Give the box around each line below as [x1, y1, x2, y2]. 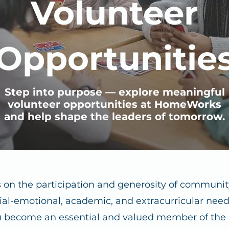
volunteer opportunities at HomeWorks [8, 98, 221, 110]
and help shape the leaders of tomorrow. [4, 110, 225, 123]
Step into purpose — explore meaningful [4, 86, 225, 98]
